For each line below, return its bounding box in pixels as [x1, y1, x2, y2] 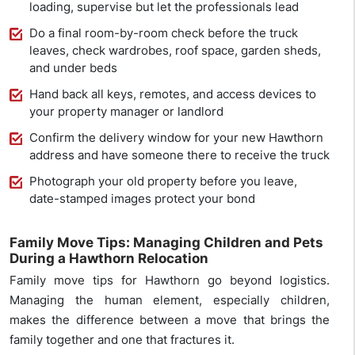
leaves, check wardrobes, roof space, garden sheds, [29, 43, 321, 59]
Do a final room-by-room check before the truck [29, 25, 298, 41]
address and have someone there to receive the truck [29, 147, 330, 163]
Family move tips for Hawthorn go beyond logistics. [10, 273, 330, 288]
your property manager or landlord [29, 104, 223, 120]
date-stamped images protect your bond [29, 191, 255, 207]
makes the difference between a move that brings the [10, 312, 330, 328]
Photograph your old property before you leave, [29, 174, 297, 189]
